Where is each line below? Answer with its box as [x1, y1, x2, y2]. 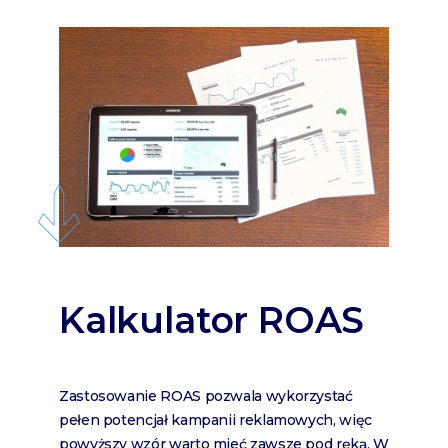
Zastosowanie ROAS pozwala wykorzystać [59, 387, 353, 406]
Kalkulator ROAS [59, 298, 365, 343]
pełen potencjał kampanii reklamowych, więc [59, 411, 372, 430]
